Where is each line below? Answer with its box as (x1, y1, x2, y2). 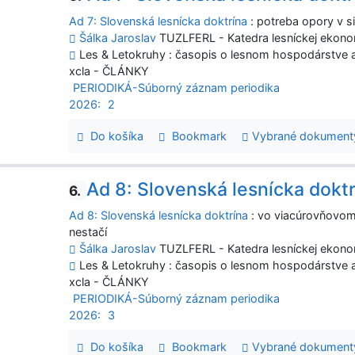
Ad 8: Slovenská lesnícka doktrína (69, 208, 249, 223)
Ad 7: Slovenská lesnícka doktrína (69, 13, 248, 28)
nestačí (69, 225, 108, 239)
